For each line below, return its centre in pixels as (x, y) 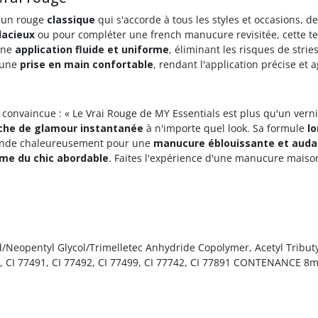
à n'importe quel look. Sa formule (225, 128)
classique (71, 19)
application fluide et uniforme (92, 49)
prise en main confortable (87, 64)
